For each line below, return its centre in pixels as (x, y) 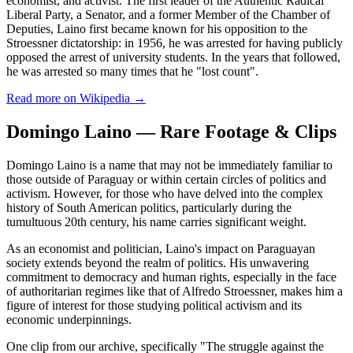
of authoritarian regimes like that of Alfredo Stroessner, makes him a (175, 291)
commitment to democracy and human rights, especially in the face (171, 277)
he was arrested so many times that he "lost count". (132, 71)
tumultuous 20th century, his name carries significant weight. (156, 221)
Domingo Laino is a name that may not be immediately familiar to (169, 165)
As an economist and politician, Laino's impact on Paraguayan (161, 248)
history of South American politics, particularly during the (149, 207)
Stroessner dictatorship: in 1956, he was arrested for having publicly (175, 43)
